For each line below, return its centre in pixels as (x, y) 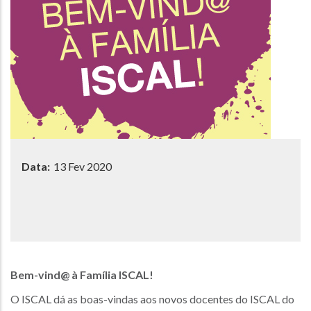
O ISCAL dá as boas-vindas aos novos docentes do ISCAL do (152, 299)
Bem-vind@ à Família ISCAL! (82, 275)
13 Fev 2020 (83, 166)
